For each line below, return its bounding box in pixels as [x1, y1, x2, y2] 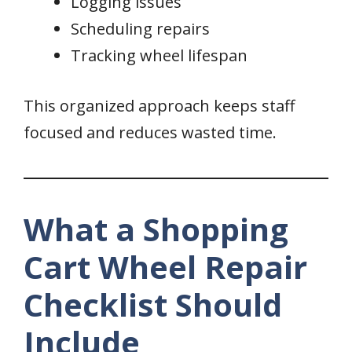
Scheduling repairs [71, 18, 210, 40]
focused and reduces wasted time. [24, 122, 277, 144]
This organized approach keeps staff [24, 95, 295, 117]
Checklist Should [24, 283, 282, 327]
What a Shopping [24, 207, 288, 251]
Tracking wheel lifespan [71, 45, 247, 67]
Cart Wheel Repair [24, 245, 307, 289]
